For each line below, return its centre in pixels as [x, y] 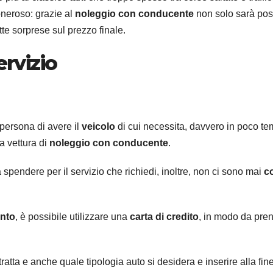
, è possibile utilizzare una [73, 217]
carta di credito [164, 217]
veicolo [100, 127]
